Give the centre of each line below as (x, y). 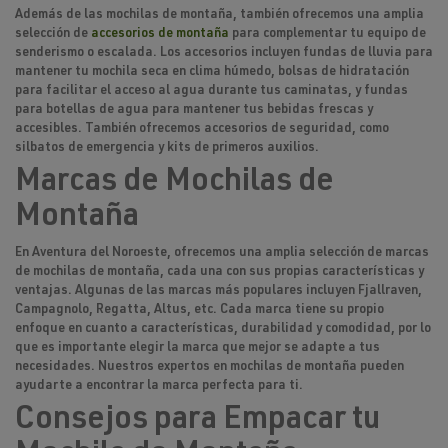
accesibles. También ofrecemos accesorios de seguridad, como (202, 130)
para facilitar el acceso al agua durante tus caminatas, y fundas (211, 92)
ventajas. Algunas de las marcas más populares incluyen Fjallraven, (218, 292)
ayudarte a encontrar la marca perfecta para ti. (159, 387)
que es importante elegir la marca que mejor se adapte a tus (197, 349)
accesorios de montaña (160, 35)
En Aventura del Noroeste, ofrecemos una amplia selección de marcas (222, 254)
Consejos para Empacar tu (197, 421)
